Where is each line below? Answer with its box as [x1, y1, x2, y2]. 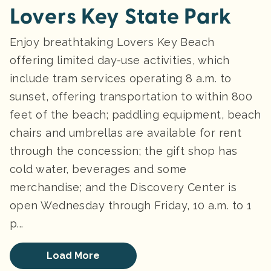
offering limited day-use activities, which [10, 53, 230, 67]
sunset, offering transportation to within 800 [10, 90, 253, 103]
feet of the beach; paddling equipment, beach [10, 108, 261, 121]
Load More [47, 249, 100, 261]
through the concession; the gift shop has [10, 144, 238, 157]
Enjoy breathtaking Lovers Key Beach [10, 35, 215, 48]
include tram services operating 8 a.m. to [10, 71, 232, 85]
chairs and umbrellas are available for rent [10, 126, 242, 139]
